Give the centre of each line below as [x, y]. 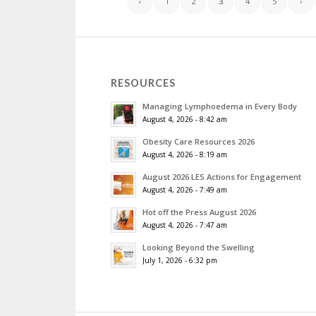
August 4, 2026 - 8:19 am [185, 155]
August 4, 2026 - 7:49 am [185, 190]
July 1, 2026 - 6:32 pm [180, 261]
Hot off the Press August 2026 [199, 212]
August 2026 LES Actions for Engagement [222, 177]
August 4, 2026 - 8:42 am [185, 120]
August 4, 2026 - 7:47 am [185, 225]
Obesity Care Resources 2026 [199, 142]
